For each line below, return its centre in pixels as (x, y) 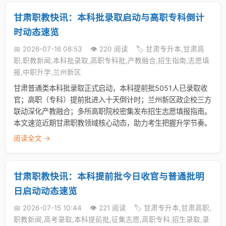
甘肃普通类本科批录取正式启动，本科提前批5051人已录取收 (110, 88)
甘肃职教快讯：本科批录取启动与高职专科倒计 (109, 17)
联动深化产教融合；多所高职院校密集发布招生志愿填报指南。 (112, 111)
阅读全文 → (32, 138)
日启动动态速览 (45, 191)
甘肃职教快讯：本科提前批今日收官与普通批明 (109, 176)
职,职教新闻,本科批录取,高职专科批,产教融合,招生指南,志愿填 (111, 61)
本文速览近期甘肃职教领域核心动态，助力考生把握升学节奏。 (112, 123)
